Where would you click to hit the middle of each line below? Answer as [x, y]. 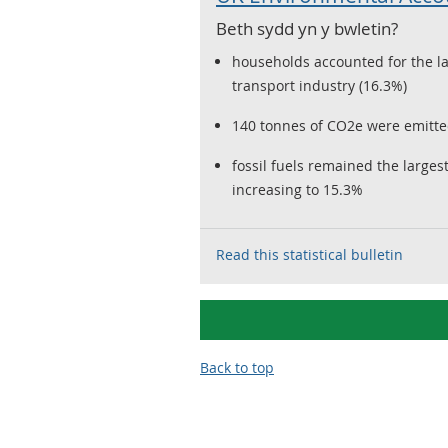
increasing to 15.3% [297, 189]
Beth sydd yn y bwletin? [307, 28]
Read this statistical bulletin [309, 254]
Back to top [237, 367]
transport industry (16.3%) [319, 85]
